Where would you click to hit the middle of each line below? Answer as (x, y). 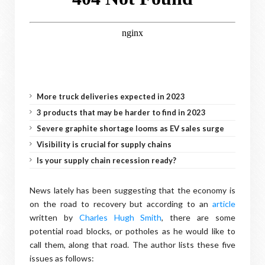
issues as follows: (62, 258)
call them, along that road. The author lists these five (132, 245)
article (224, 204)
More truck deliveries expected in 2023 (111, 96)
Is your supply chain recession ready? (106, 160)
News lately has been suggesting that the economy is (132, 190)
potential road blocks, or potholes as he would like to (132, 231)
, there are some (199, 217)
